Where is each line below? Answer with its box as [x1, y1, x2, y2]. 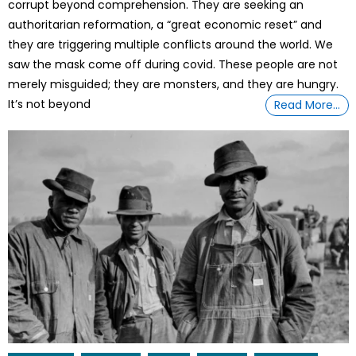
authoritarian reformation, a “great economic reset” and [8, 17, 323, 33]
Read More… [274, 97, 341, 114]
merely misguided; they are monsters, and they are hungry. [8, 76, 339, 93]
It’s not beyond [8, 96, 91, 113]
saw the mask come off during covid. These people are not [8, 56, 339, 73]
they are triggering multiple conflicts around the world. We [8, 37, 334, 53]
